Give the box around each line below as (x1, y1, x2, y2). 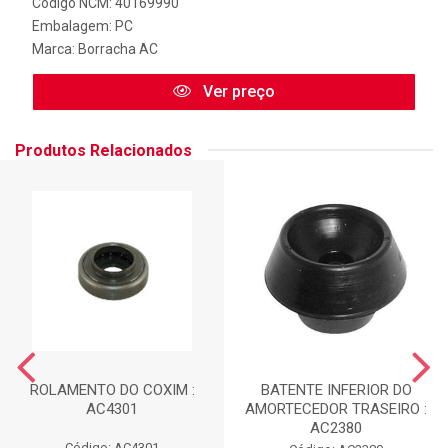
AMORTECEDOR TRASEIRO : (245, 399, 427, 418)
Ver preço (199, 81, 275, 101)
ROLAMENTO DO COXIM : (29, 380, 195, 399)
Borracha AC (78, 40, 158, 57)
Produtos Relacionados (15, 140, 192, 160)
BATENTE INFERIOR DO (260, 380, 412, 399)
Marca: (32, 40, 78, 57)
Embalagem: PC (32, 17, 133, 34)
